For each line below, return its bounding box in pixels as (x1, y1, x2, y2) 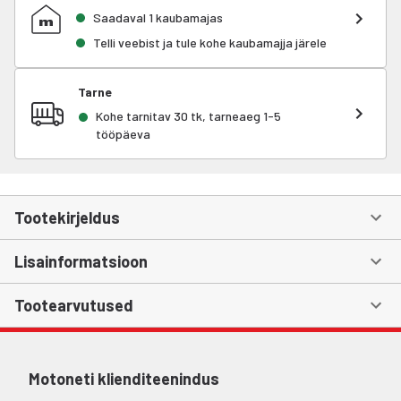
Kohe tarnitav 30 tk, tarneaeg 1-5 (96, 108, 281, 124)
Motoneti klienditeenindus (29, 369, 219, 388)
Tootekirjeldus (14, 208, 120, 227)
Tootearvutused (14, 295, 133, 315)
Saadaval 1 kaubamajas (93, 10, 223, 25)
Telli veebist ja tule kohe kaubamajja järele (93, 35, 327, 50)
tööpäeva (96, 126, 150, 141)
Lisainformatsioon (14, 252, 148, 271)
